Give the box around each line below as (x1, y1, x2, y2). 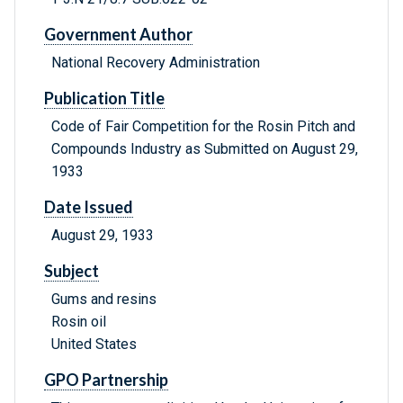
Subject (44, 261, 99, 282)
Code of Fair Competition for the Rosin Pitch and (51, 118, 355, 136)
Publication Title (44, 88, 165, 109)
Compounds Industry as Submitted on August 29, (51, 140, 358, 158)
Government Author (44, 24, 193, 45)
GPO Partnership (44, 370, 168, 390)
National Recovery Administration (51, 54, 260, 72)
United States (51, 336, 137, 354)
